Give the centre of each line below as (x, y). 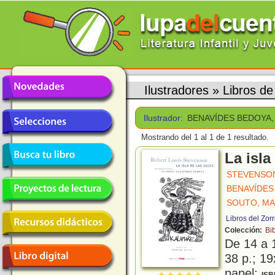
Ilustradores (176, 90)
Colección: (244, 230)
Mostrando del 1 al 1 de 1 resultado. (205, 137)
